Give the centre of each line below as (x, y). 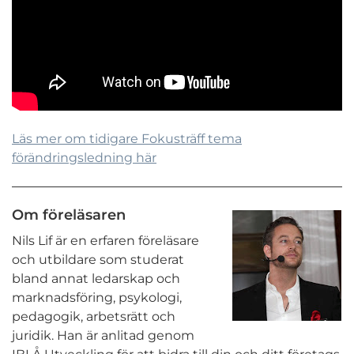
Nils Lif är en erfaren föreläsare (105, 241)
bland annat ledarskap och (96, 279)
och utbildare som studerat (98, 260)
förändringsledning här (84, 158)
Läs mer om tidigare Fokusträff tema (127, 139)
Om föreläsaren (69, 215)
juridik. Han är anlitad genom (103, 336)
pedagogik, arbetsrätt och (94, 317)
